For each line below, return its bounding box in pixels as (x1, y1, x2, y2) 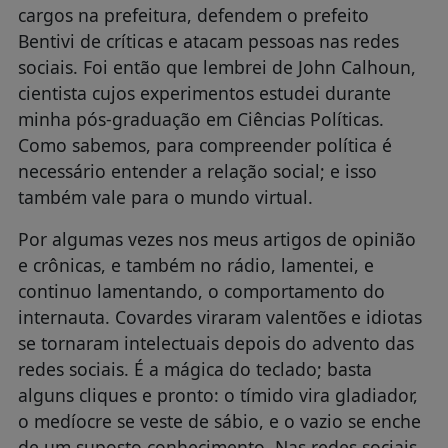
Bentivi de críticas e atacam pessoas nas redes (17, 29, 399, 54)
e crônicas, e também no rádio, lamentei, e (17, 253, 374, 278)
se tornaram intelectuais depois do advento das (17, 331, 414, 356)
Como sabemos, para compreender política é (17, 133, 392, 158)
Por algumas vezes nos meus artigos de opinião (17, 227, 416, 252)
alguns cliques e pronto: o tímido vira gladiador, (17, 383, 418, 408)
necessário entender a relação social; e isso (17, 159, 377, 184)
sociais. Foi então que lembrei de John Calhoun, (17, 55, 416, 80)
